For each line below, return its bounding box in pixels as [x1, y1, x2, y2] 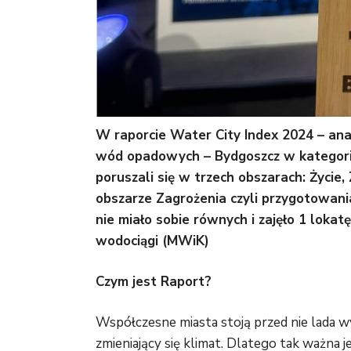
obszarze [96, 190, 156, 208]
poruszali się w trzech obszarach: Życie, [96, 168, 345, 187]
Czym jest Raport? [96, 273, 212, 291]
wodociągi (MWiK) [96, 232, 209, 251]
